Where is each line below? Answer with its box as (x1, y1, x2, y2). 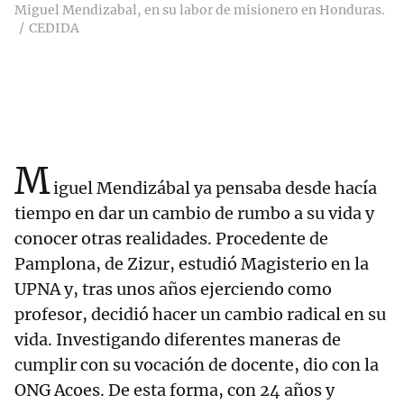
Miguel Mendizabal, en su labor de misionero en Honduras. (14, 2, 385, 19)
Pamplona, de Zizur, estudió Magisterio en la (14, 253, 369, 275)
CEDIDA (29, 20, 79, 37)
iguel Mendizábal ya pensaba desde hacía (53, 178, 377, 199)
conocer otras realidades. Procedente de (14, 228, 328, 250)
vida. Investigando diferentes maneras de (14, 329, 341, 351)
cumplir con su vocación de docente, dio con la (14, 354, 379, 376)
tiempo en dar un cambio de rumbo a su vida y (14, 203, 374, 225)
